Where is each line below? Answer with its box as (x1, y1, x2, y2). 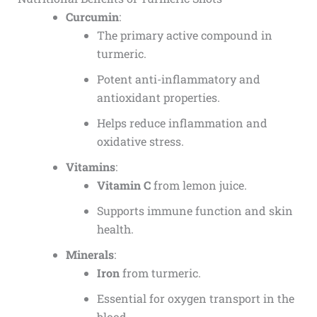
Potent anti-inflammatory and (96, 71, 260, 87)
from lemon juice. (150, 178, 247, 193)
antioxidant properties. (96, 90, 220, 105)
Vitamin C (96, 178, 151, 193)
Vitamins (65, 159, 115, 175)
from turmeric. (119, 265, 201, 281)
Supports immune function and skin (96, 203, 293, 219)
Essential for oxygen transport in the (96, 291, 294, 306)
